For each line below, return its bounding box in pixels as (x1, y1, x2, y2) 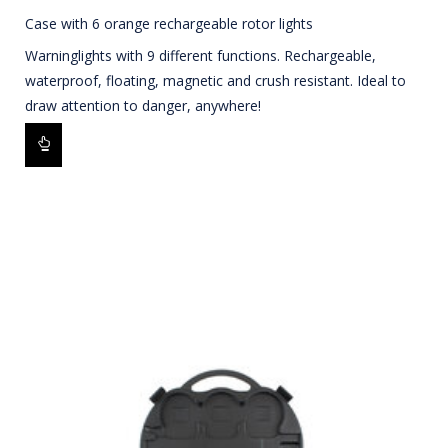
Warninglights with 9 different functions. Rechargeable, (25, 46, 376, 66)
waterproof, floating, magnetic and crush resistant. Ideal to (25, 71, 406, 91)
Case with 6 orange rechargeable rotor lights (25, 14, 313, 34)
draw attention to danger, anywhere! (25, 96, 261, 116)
